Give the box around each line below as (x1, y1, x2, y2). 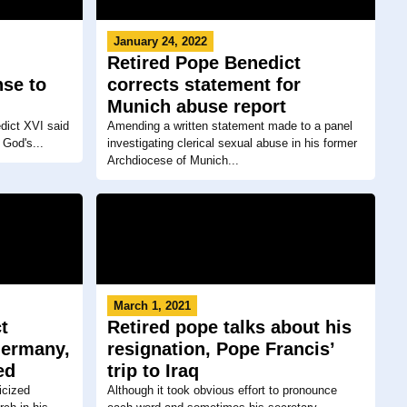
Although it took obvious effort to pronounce (106, 382, 337, 397)
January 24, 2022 (113, 34, 207, 48)
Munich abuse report (106, 95, 286, 116)
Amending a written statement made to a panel (106, 118, 352, 133)
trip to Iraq (106, 360, 199, 381)
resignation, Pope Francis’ (106, 338, 334, 359)
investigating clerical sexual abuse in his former (106, 135, 357, 150)
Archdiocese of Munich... (106, 153, 239, 167)
